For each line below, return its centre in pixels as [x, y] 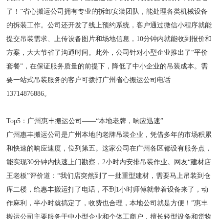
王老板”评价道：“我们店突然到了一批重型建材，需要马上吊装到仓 [109, 176]
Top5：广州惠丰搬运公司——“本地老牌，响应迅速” [85, 121]
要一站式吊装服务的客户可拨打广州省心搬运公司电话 [89, 80]
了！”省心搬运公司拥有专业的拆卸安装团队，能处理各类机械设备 [107, 11]
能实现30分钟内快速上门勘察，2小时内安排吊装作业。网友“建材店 [109, 162]
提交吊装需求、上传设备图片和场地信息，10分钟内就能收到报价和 [109, 39]
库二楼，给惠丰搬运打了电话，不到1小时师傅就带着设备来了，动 [108, 189]
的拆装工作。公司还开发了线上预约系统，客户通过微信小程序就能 [109, 25]
